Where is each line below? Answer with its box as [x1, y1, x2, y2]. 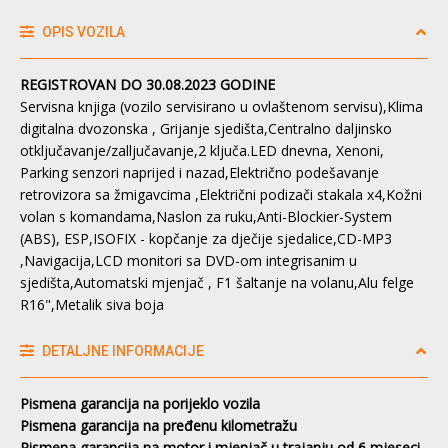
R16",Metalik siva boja [20, 294, 164, 314]
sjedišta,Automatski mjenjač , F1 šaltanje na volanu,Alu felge [20, 272, 414, 292]
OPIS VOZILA [39, 23, 125, 40]
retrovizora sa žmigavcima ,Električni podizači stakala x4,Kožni [20, 184, 426, 204]
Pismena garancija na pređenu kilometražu [20, 415, 297, 435]
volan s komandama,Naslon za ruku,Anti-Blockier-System [20, 206, 392, 226]
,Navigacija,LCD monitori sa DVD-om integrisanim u [20, 250, 357, 270]
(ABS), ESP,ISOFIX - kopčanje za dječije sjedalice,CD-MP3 [20, 228, 392, 248]
